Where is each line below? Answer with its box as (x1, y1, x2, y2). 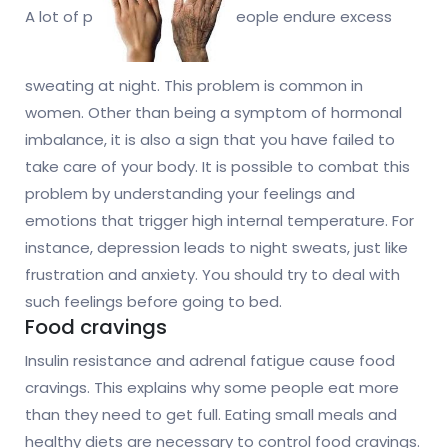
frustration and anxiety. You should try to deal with (25, 264, 400, 286)
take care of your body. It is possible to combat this (25, 156, 410, 178)
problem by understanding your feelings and (25, 183, 355, 205)
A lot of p (25, 5, 93, 27)
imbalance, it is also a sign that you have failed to (25, 129, 395, 151)
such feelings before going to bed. (25, 291, 282, 313)
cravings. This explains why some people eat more (25, 377, 399, 399)
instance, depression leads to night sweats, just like (25, 237, 408, 259)
